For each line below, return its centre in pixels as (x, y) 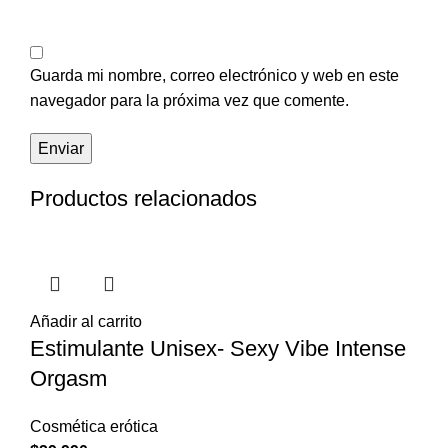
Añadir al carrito (86, 322)
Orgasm (68, 379)
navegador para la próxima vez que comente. (189, 101)
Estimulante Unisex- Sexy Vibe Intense (218, 349)
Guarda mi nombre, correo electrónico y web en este (214, 76)
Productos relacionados (143, 199)
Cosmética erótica (94, 427)
